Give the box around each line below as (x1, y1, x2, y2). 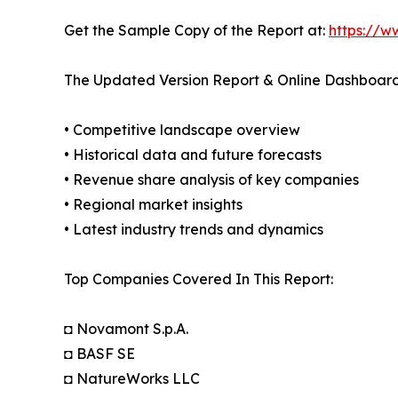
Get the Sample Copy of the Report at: (64, 21, 329, 40)
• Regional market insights (64, 195, 243, 214)
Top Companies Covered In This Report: (64, 270, 333, 289)
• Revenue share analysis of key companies (64, 171, 359, 189)
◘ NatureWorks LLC (64, 370, 200, 388)
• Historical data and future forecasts (64, 146, 322, 164)
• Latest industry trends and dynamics (64, 220, 323, 239)
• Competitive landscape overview (64, 121, 300, 139)
